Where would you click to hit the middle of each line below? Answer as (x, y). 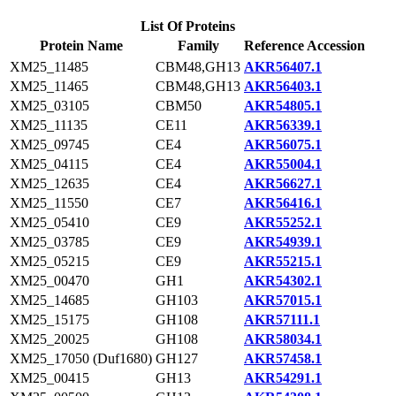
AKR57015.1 (283, 300)
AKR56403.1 (283, 86)
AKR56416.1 (283, 203)
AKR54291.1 (283, 378)
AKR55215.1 (283, 261)
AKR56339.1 (283, 125)
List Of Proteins (187, 26)
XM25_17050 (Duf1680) (81, 358)
